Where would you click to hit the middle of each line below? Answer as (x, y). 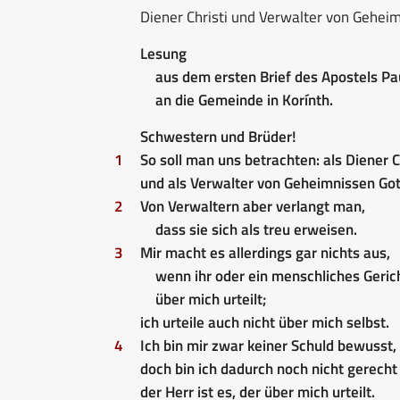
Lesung (163, 53)
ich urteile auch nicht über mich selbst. (265, 322)
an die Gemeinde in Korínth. (244, 100)
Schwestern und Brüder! (218, 136)
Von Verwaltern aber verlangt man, (253, 206)
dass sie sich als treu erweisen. (256, 229)
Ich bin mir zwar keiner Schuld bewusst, (268, 345)
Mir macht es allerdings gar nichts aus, (265, 252)
